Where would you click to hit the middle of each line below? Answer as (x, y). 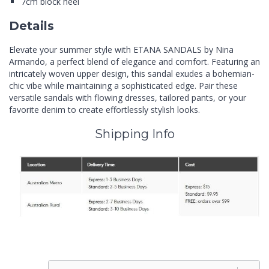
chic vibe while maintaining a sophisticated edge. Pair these (123, 86)
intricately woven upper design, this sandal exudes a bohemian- (132, 74)
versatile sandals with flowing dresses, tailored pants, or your (128, 98)
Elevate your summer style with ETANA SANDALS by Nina (121, 50)
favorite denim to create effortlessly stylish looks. (104, 110)
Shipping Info (134, 134)
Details (32, 26)
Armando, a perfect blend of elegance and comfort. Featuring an (134, 62)
